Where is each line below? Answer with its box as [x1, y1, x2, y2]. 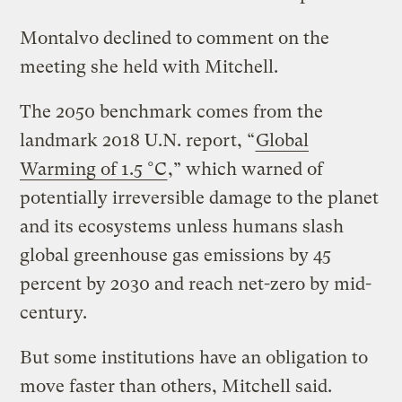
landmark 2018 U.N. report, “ [20, 129, 256, 151]
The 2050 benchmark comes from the [20, 100, 324, 122]
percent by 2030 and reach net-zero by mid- [20, 273, 372, 294]
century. [20, 301, 88, 323]
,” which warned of [168, 158, 324, 179]
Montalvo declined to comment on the [20, 27, 330, 48]
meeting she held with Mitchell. [20, 56, 279, 77]
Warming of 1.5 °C [20, 158, 168, 179]
